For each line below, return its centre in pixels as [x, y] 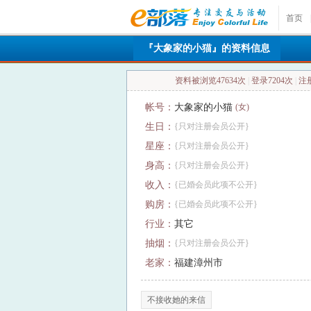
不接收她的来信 [176, 300]
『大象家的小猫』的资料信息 [207, 48]
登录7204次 [272, 81]
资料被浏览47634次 [211, 81]
